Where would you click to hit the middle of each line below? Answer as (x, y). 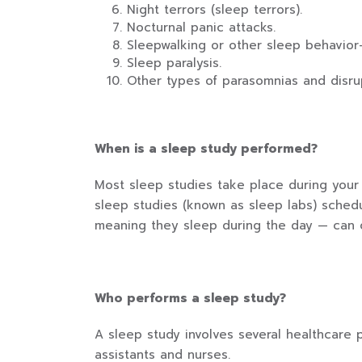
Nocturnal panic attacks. (201, 27)
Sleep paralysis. (174, 63)
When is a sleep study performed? (206, 149)
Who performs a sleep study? (190, 298)
